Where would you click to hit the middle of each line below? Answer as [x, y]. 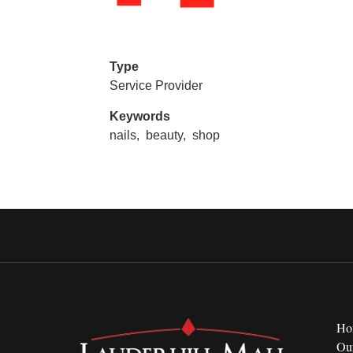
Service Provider [156, 85]
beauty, [168, 135]
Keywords [140, 116]
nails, [126, 135]
